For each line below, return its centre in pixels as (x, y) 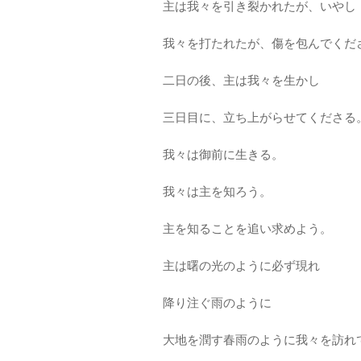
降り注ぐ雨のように (217, 303)
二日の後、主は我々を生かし (241, 80)
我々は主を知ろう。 (217, 191)
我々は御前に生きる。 (223, 154)
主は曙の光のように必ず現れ (241, 266)
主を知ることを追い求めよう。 (247, 228)
